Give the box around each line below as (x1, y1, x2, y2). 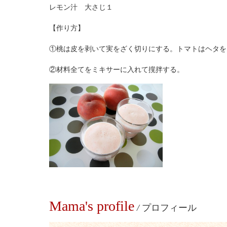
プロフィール (141, 203, 197, 213)
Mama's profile (49, 198, 134, 214)
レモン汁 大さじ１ (49, 2, 113, 12)
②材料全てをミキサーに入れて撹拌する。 (49, 64, 184, 74)
